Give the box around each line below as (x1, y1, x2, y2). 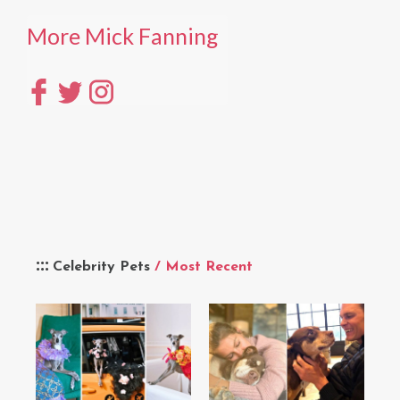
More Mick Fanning (27, 22, 219, 49)
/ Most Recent (154, 259, 253, 274)
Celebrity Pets (53, 259, 154, 274)
